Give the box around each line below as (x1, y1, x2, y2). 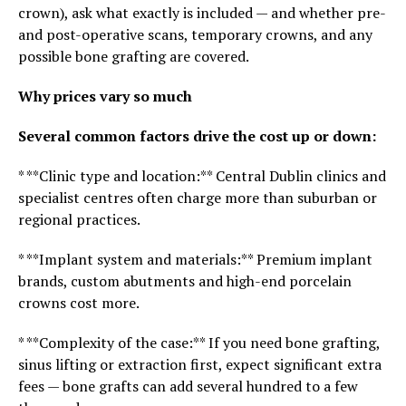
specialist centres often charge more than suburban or (18, 188, 377, 208)
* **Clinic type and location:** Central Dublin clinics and (18, 166, 386, 186)
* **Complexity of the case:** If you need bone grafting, (18, 333, 380, 353)
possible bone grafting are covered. (18, 46, 249, 66)
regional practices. (18, 209, 140, 229)
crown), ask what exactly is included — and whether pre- (18, 3, 385, 23)
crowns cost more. (18, 293, 140, 313)
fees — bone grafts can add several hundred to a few (18, 376, 358, 396)
